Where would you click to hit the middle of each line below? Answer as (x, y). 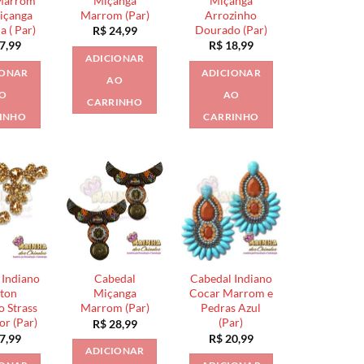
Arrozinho (231, 15)
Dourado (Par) (231, 30)
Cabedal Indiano (231, 279)
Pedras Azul (231, 308)
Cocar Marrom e (231, 293)
